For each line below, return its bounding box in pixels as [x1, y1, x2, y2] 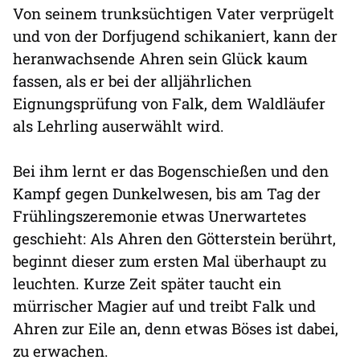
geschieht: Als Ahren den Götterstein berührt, [13, 228, 336, 249]
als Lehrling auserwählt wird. [13, 116, 224, 137]
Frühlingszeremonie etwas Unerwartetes [13, 206, 306, 227]
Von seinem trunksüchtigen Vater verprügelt [13, 3, 334, 24]
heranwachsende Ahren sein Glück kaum [13, 48, 308, 69]
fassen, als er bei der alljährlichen [13, 71, 252, 92]
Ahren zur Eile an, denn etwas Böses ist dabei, [13, 318, 338, 339]
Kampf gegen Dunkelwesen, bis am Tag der [13, 183, 321, 204]
